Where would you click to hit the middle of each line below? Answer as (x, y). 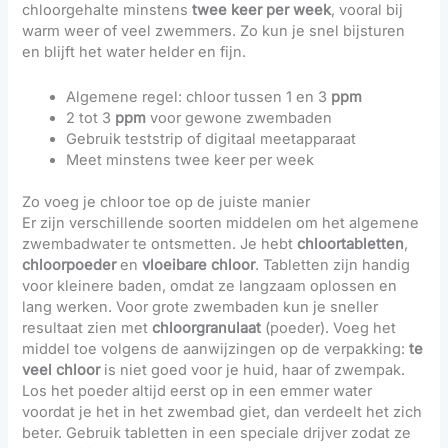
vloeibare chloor (199, 265)
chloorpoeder (69, 265)
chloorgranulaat (207, 328)
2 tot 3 (91, 117)
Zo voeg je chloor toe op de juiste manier (166, 202)
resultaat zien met (87, 328)
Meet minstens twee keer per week (190, 159)
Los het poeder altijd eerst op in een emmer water (197, 391)
